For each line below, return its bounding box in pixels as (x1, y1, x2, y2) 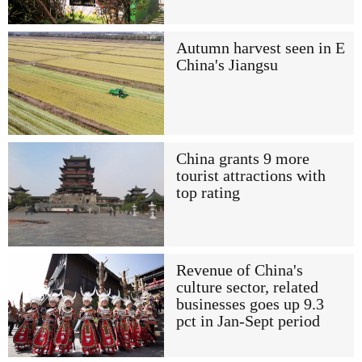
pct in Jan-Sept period (175, 312, 320, 330)
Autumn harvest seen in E (175, 39, 345, 57)
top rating (175, 184, 240, 202)
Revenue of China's (175, 261, 303, 279)
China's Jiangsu (175, 56, 278, 74)
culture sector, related (175, 278, 318, 296)
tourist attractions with (175, 167, 326, 185)
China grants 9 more (175, 150, 309, 168)
